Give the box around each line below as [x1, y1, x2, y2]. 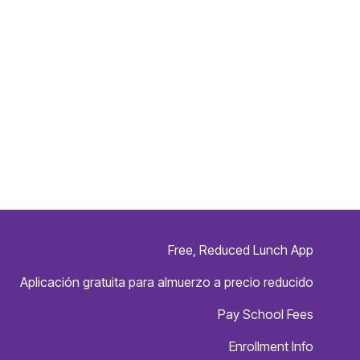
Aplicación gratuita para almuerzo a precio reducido [19, 274, 313, 291]
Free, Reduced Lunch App [167, 242, 313, 259]
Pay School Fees [217, 306, 313, 323]
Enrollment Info [228, 338, 313, 355]
